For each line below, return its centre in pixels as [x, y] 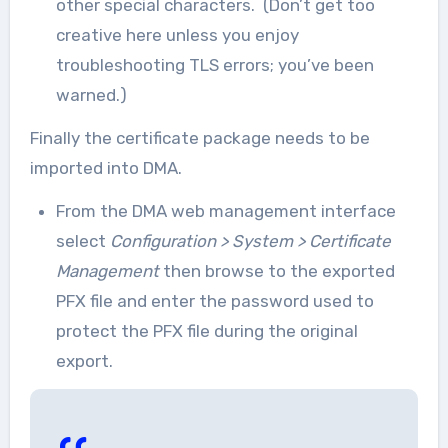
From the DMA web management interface [225, 211]
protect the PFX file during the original [206, 331]
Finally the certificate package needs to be [199, 138]
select [82, 241]
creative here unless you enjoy [177, 35]
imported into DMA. [105, 168]
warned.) [91, 95]
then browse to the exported [278, 271]
